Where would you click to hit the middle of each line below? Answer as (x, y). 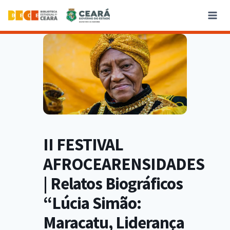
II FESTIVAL (83, 145)
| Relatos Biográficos (113, 184)
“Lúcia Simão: (92, 203)
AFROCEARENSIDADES (124, 164)
